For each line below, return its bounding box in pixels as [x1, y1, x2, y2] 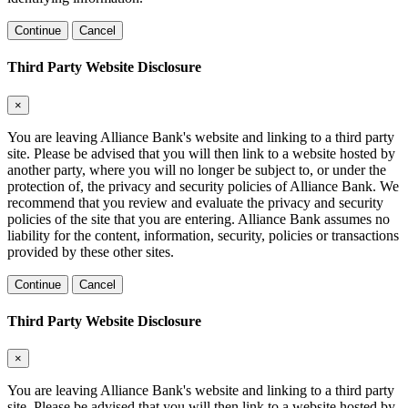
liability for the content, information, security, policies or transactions [7, 227, 399, 243]
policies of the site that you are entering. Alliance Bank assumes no [7, 210, 390, 227]
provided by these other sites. [7, 243, 174, 260]
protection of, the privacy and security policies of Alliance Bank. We [7, 178, 399, 194]
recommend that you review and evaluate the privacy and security [7, 194, 383, 210]
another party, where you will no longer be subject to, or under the [7, 161, 386, 178]
